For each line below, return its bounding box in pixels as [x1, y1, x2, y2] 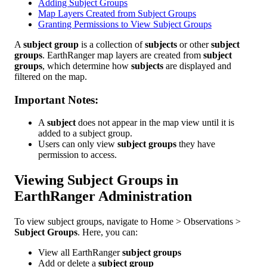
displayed [179, 60, 215, 71]
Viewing [14, 172, 64, 188]
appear [112, 117, 137, 128]
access [91, 150, 114, 160]
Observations [184, 216, 233, 227]
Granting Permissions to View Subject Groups [38, 18, 212, 29]
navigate [107, 216, 138, 227]
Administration [98, 188, 192, 204]
